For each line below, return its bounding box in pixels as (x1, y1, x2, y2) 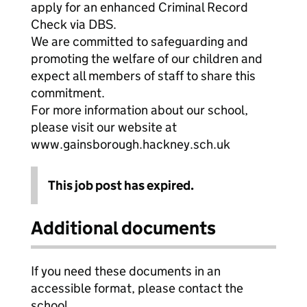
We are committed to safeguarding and (31, 34, 248, 49)
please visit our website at (31, 119, 177, 135)
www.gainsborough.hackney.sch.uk (31, 136, 230, 152)
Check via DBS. (31, 16, 116, 32)
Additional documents (31, 217, 216, 239)
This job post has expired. (48, 177, 194, 193)
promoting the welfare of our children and (31, 51, 262, 66)
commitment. (31, 85, 105, 101)
